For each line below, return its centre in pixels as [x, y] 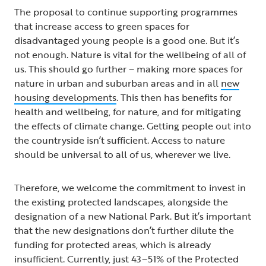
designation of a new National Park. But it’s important [133, 216]
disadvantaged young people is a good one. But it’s [127, 40]
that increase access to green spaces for [102, 26]
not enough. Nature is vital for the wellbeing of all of [130, 54]
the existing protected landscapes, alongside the [121, 202]
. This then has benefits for [174, 97]
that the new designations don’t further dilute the [124, 230]
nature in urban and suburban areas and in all [118, 83]
